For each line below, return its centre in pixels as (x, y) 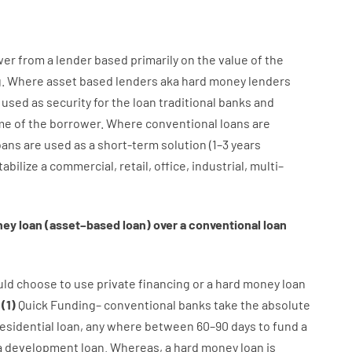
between (169, 326)
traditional (187, 102)
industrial (218, 165)
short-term (128, 144)
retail (134, 165)
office (170, 165)
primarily (154, 59)
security (68, 102)
